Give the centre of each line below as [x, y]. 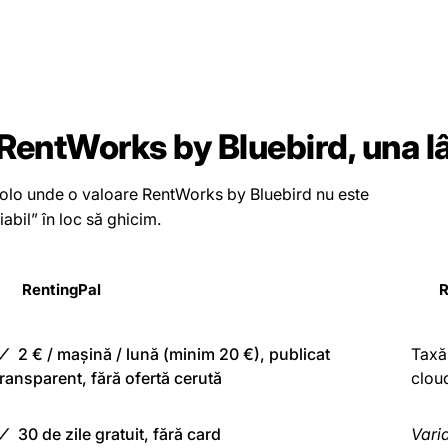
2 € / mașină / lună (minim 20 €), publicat [174, 353]
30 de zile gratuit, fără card [119, 433]
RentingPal [61, 289]
